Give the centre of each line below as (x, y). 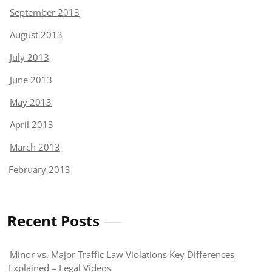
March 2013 (35, 147)
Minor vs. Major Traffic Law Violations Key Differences (122, 255)
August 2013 (36, 35)
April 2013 (32, 125)
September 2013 (45, 12)
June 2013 (31, 80)
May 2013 (31, 102)
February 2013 (39, 170)
